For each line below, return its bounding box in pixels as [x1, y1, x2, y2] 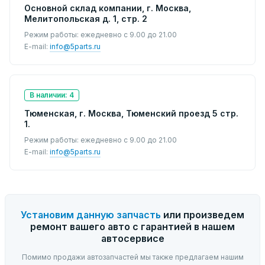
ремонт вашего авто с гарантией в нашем [30, 221, 235, 232]
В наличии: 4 [30, 91, 74, 99]
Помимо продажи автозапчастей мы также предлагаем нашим [21, 253, 244, 261]
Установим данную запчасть [21, 209, 161, 221]
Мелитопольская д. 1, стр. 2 [24, 14, 147, 24]
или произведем [161, 209, 244, 221]
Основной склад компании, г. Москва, [24, 3, 191, 13]
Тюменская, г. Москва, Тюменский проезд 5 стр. [24, 108, 238, 118]
